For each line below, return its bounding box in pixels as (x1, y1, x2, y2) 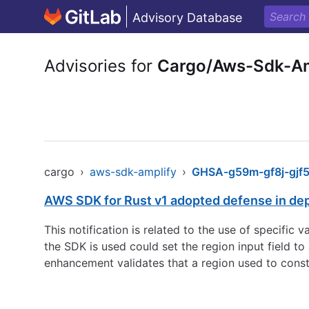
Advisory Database (132, 10, 242, 25)
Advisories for (44, 56, 157, 76)
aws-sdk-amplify (90, 165, 177, 179)
